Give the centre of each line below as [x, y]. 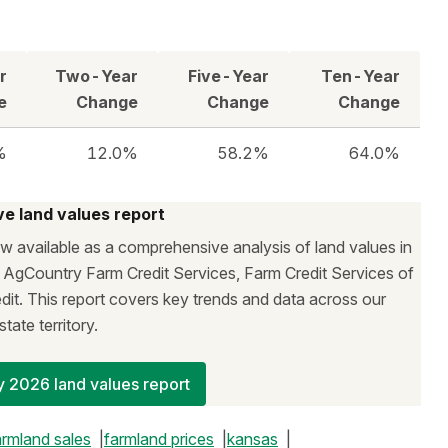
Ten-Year [360, 76]
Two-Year [96, 76]
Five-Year [228, 76]
